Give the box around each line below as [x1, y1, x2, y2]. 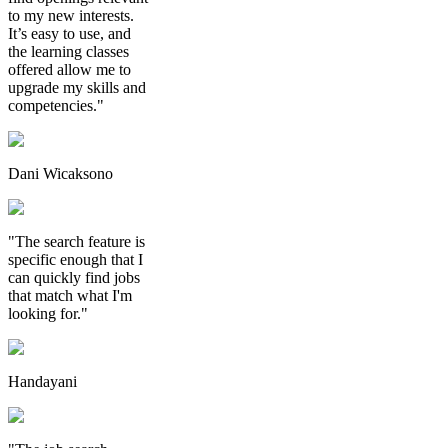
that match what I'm [8, 286, 132, 304]
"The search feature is [8, 232, 145, 250]
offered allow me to [8, 60, 131, 78]
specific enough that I [8, 250, 143, 268]
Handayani [8, 372, 77, 390]
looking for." [8, 304, 88, 322]
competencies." [8, 96, 104, 114]
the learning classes [8, 42, 129, 60]
